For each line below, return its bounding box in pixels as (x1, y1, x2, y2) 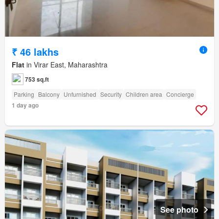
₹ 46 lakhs (12, 44, 59, 59)
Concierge (166, 90, 194, 99)
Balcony (38, 90, 60, 99)
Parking (14, 90, 34, 99)
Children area (126, 90, 162, 99)
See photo (160, 203, 198, 215)
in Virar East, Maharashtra (24, 60, 108, 70)
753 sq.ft (25, 75, 49, 84)
